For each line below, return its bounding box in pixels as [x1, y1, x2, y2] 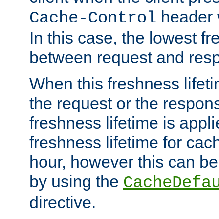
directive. [29, 193, 96, 212]
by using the [29, 172, 123, 191]
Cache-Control [29, 8, 156, 27]
